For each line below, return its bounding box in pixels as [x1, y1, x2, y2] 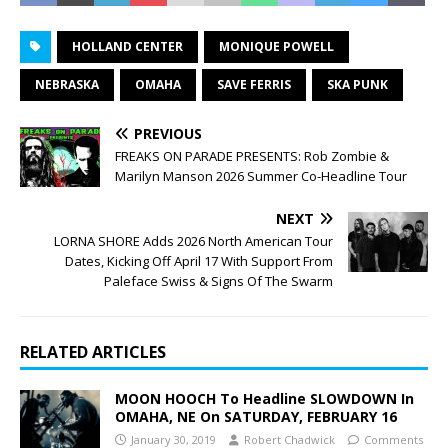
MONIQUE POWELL [219, 37, 334, 55]
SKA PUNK [327, 75, 388, 93]
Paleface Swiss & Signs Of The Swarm [104, 271, 333, 290]
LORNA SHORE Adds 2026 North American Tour [54, 231, 333, 250]
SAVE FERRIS [217, 75, 291, 93]
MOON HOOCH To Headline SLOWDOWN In [115, 388, 414, 408]
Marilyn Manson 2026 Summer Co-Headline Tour [115, 166, 407, 185]
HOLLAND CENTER [72, 37, 183, 55]
